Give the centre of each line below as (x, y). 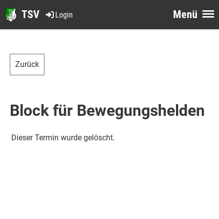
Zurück (27, 64)
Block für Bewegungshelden (107, 110)
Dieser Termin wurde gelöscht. (63, 138)
